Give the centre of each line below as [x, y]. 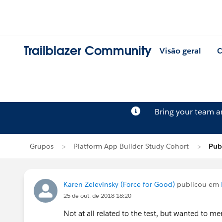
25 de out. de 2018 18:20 [97, 195]
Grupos [42, 146]
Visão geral [180, 51]
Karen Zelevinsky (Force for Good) [119, 184]
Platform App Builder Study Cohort [131, 146]
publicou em [198, 184]
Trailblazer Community [88, 51]
